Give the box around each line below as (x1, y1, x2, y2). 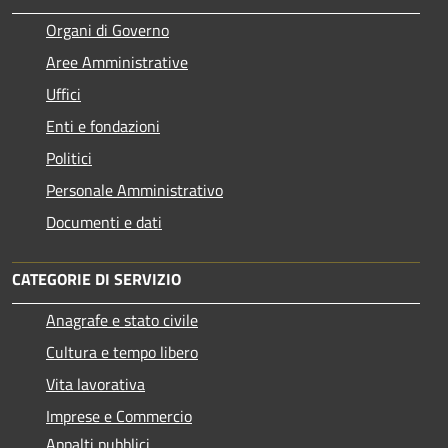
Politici (46, 145, 92, 170)
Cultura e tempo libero (46, 339, 198, 364)
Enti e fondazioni (46, 113, 160, 138)
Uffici (46, 81, 81, 106)
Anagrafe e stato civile (46, 307, 198, 332)
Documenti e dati (46, 209, 162, 234)
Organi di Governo (46, 17, 169, 42)
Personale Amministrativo (46, 177, 223, 202)
